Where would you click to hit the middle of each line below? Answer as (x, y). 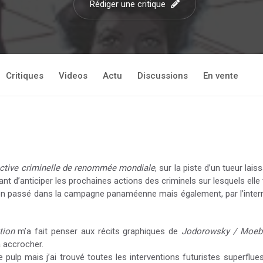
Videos (73, 76)
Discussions (163, 76)
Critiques (25, 76)
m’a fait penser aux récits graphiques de (98, 231)
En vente (221, 76)
